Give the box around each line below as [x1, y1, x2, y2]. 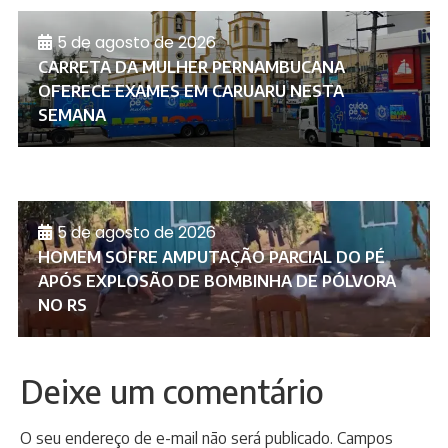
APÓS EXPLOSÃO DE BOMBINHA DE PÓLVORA [38, 270, 396, 291]
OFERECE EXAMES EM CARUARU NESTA [38, 80, 344, 101]
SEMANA [38, 104, 106, 125]
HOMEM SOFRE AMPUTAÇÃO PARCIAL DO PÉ [38, 246, 385, 267]
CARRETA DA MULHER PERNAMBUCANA [38, 56, 345, 77]
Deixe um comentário [20, 370, 324, 411]
